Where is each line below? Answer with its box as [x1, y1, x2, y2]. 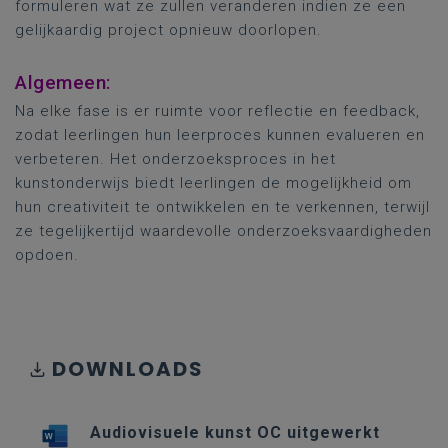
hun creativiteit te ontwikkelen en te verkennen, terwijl [15, 198, 430, 216]
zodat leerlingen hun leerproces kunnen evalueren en [15, 126, 425, 144]
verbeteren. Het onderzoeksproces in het [15, 150, 336, 168]
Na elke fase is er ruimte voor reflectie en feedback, [15, 102, 420, 120]
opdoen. [15, 246, 79, 264]
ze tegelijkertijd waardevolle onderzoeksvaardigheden [15, 222, 432, 240]
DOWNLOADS [52, 355, 204, 383]
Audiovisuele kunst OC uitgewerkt [90, 423, 381, 442]
